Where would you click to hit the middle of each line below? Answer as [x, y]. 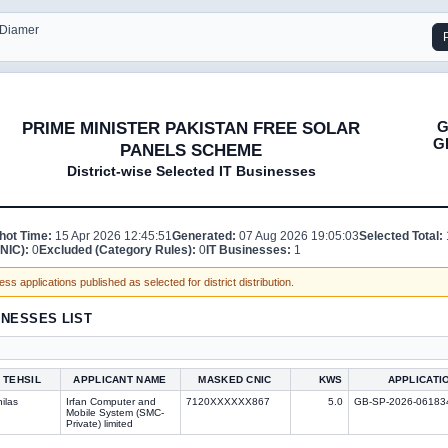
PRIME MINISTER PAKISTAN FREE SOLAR [191, 129]
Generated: [203, 236]
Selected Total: [400, 236]
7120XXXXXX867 [227, 401]
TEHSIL [22, 379]
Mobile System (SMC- [114, 412]
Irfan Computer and [110, 401]
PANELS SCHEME [191, 151]
